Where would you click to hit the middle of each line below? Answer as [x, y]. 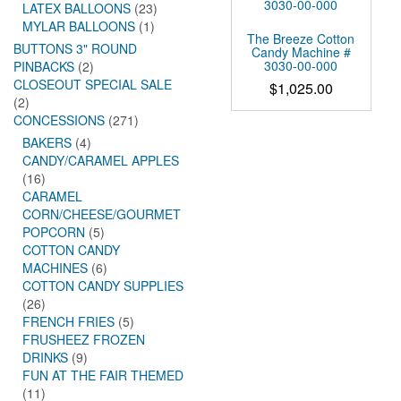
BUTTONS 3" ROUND [75, 48]
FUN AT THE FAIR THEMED [103, 375]
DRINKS [45, 357]
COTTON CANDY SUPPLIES [103, 286]
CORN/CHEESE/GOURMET [102, 214]
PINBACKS [44, 66]
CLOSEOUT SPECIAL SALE [93, 84]
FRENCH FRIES [68, 321]
